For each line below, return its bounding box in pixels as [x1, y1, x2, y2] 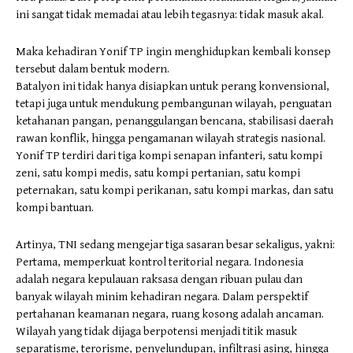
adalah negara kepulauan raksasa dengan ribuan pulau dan [16, 272, 303, 286]
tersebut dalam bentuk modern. [16, 61, 169, 76]
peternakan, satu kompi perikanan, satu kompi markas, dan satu [16, 183, 333, 197]
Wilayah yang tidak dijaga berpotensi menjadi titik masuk [16, 324, 297, 338]
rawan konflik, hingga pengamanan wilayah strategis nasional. [16, 131, 325, 145]
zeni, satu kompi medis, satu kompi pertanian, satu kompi [16, 165, 300, 180]
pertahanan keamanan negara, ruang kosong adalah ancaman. [16, 307, 324, 321]
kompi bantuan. [16, 200, 94, 214]
